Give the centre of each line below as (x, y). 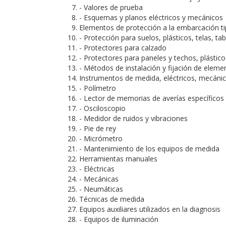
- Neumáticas (101, 189)
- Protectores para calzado (123, 48)
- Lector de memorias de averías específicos (152, 98)
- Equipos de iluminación (119, 219)
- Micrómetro (101, 138)
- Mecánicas (99, 179)
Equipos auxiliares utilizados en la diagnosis (150, 209)
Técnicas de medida (112, 199)
